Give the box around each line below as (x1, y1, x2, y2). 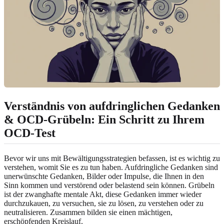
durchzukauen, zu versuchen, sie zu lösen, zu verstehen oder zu (4, 199, 203, 208)
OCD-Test (4, 126, 55, 139)
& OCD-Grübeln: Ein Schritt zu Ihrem (4, 112, 204, 126)
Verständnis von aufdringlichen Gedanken (4, 99, 220, 112)
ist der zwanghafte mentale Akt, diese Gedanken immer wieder (4, 190, 201, 199)
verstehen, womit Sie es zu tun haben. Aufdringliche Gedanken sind (4, 163, 218, 172)
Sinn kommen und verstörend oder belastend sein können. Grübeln (4, 181, 214, 190)
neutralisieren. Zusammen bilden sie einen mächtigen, (4, 208, 172, 217)
